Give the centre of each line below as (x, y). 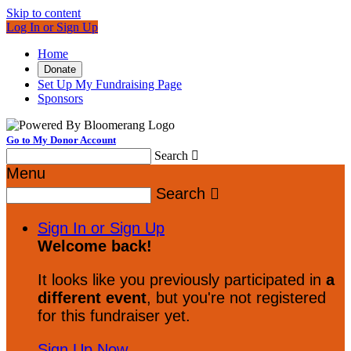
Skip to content (43, 13)
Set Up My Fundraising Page (110, 84)
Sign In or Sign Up (101, 228)
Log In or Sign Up (52, 27)
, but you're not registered (236, 298)
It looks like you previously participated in (182, 280)
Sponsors (60, 98)
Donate (60, 69)
